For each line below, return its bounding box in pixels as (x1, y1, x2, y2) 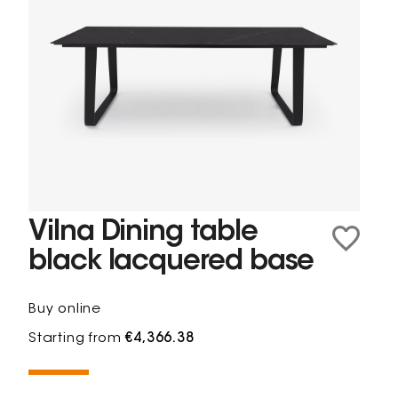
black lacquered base (28, 249, 314, 277)
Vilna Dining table (28, 219, 258, 248)
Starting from (28, 332, 126, 346)
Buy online (28, 303, 102, 317)
